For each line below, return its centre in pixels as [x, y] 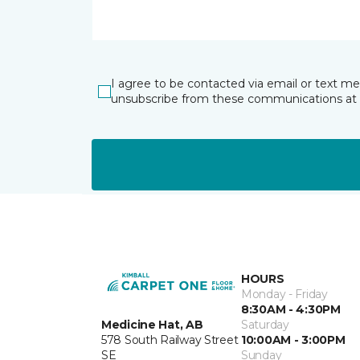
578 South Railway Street [170, 340]
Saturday [265, 325]
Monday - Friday [284, 294]
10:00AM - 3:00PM [293, 340]
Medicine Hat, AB [152, 324]
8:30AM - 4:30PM [291, 309]
